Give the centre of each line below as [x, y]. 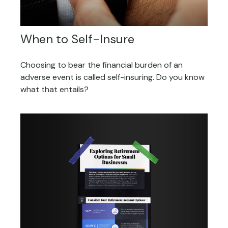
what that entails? [54, 90]
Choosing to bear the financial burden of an [102, 65]
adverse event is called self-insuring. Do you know [112, 77]
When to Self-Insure [77, 39]
